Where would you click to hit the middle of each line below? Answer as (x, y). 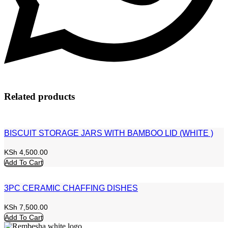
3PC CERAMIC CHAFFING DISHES (71, 188)
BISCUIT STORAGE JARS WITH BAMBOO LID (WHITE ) (109, 133)
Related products (39, 97)
